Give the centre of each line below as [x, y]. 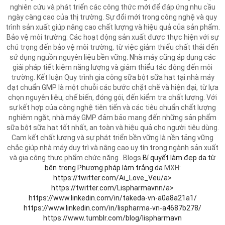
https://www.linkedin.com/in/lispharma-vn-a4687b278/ [113, 208]
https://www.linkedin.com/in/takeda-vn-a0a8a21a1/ [113, 198]
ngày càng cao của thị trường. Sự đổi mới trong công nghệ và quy [113, 17]
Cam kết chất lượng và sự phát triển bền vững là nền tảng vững [113, 138]
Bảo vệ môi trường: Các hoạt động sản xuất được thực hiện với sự [113, 37]
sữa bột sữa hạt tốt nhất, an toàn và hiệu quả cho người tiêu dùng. [113, 128]
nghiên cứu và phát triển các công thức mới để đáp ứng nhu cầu [113, 7]
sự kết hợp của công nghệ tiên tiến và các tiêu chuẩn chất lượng [113, 107]
